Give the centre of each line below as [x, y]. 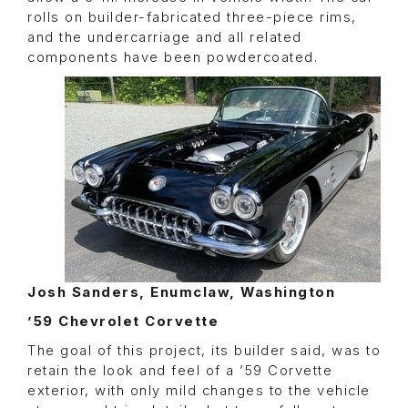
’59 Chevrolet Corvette [123, 322]
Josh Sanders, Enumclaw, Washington [181, 293]
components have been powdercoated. [173, 58]
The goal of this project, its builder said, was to [204, 351]
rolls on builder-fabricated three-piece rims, [192, 18]
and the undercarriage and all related [165, 38]
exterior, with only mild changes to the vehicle [199, 391]
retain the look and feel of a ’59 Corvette [180, 371]
